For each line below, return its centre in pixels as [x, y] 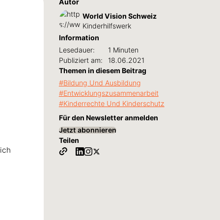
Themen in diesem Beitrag [102, 70]
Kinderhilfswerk [107, 26]
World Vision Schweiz [119, 16]
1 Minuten [123, 50]
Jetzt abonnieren [87, 130]
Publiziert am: [81, 60]
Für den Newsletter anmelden [108, 117]
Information [79, 38]
